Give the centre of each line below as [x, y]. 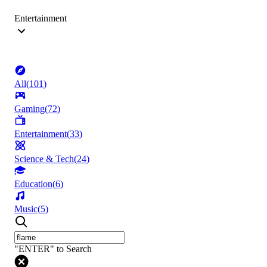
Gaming [30, 109]
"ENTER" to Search [53, 249]
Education [33, 184]
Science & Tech [44, 159]
